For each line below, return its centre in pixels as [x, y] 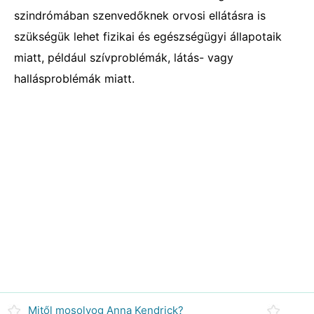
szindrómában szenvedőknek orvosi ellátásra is [140, 15]
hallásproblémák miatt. [74, 78]
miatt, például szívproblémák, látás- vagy [124, 57]
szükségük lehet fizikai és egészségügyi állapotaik [148, 36]
